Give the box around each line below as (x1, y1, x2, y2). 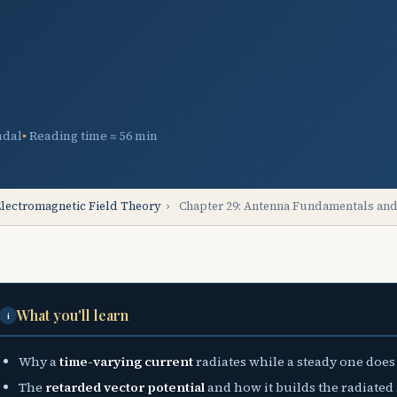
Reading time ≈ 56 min (29, 127, 158, 144)
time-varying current (59, 353, 194, 371)
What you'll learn (17, 306, 128, 325)
